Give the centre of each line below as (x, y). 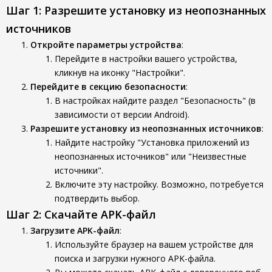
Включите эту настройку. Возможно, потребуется (159, 184)
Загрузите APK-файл (75, 230)
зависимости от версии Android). (122, 114)
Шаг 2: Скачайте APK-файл (81, 214)
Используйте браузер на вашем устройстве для (154, 244)
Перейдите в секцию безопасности (108, 87)
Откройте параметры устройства (106, 45)
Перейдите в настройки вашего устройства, (146, 59)
